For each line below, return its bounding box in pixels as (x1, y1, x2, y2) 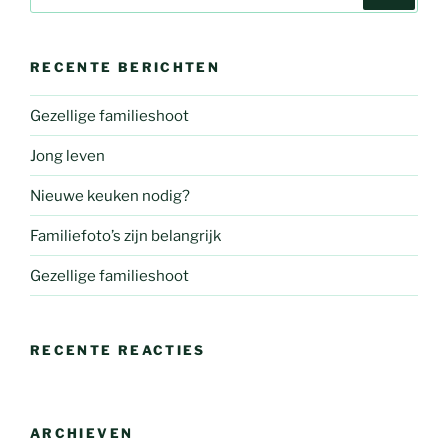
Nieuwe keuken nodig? (30, 186, 190, 205)
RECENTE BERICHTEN (30, 58, 221, 75)
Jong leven (30, 146, 105, 165)
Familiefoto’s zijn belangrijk (30, 226, 221, 245)
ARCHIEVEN (30, 424, 134, 441)
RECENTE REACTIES (30, 342, 206, 359)
